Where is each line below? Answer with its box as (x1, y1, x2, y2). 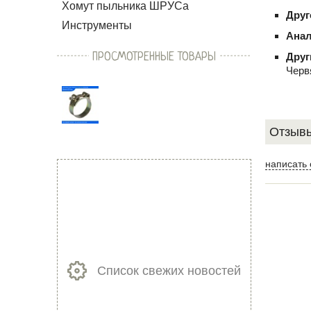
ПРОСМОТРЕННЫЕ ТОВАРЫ (92, 51, 216, 64)
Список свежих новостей (97, 263, 241, 278)
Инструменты (62, 19, 132, 31)
